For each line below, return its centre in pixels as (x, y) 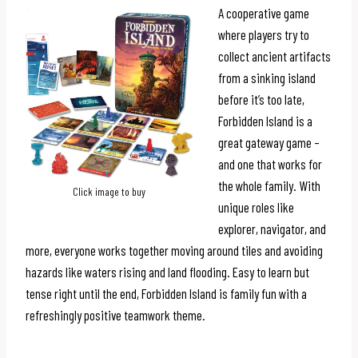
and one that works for (270, 163)
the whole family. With (269, 185)
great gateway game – (269, 142)
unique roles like (256, 207)
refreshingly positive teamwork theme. (115, 314)
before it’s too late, (261, 99)
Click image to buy (109, 192)
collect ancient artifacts (274, 56)
